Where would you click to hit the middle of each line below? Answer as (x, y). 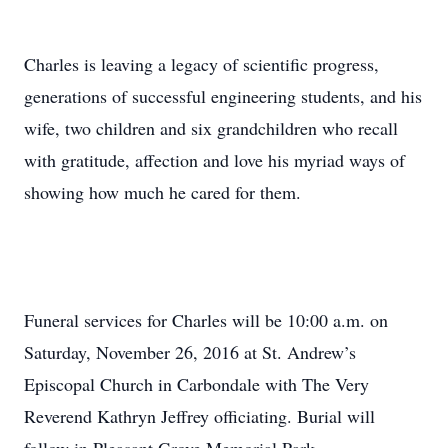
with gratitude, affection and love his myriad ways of (214, 160)
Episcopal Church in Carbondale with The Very (196, 384)
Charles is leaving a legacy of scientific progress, (201, 64)
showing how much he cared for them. (162, 192)
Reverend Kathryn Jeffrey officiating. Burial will (199, 416)
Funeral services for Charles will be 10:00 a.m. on (206, 320)
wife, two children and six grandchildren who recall (211, 128)
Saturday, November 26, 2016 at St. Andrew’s (190, 352)
